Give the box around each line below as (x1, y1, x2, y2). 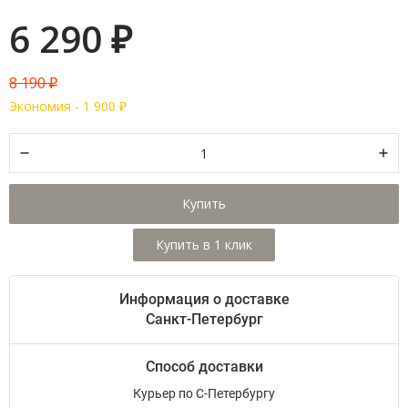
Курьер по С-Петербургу (133, 386, 275, 402)
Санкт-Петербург (145, 311, 263, 329)
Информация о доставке (118, 291, 290, 309)
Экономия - (9, 97, 83, 116)
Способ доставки (145, 358, 263, 376)
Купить (182, 195, 226, 213)
